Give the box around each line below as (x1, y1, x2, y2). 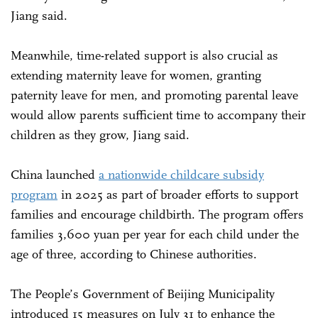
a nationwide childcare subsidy (99, 166, 264, 182)
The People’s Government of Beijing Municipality (11, 285, 275, 302)
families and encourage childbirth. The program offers (11, 206, 304, 222)
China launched (11, 166, 99, 182)
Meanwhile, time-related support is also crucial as (11, 47, 278, 63)
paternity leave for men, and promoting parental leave (11, 87, 298, 103)
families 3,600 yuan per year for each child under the (11, 226, 299, 242)
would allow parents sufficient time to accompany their (11, 106, 306, 123)
